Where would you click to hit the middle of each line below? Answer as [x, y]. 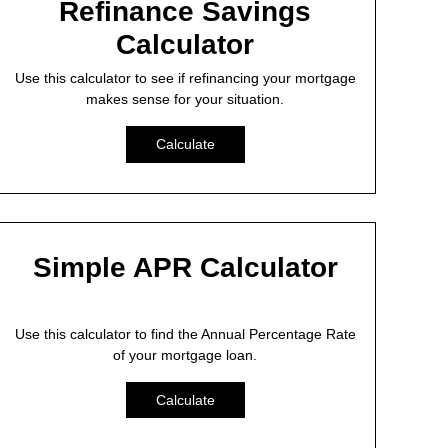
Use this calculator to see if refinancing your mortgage [185, 77]
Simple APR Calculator [185, 267]
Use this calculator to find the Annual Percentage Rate [185, 333]
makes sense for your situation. [185, 98]
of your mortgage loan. [185, 354]
